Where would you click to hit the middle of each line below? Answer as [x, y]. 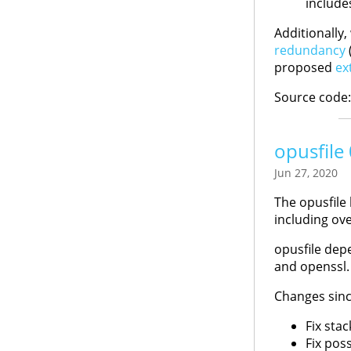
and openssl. [311, 266]
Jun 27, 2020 [306, 173]
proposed [304, 67]
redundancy [309, 50]
